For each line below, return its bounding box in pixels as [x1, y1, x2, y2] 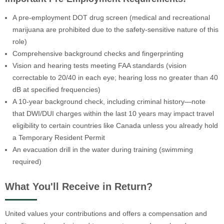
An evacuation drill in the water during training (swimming [12, 145, 193, 154]
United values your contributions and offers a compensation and [5, 209, 207, 217]
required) [12, 157, 41, 166]
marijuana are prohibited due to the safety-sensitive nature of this [12, 25, 218, 34]
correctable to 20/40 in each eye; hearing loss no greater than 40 [12, 73, 218, 82]
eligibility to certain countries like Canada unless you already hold [12, 121, 218, 130]
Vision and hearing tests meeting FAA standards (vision [12, 61, 186, 70]
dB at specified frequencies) [12, 85, 100, 94]
